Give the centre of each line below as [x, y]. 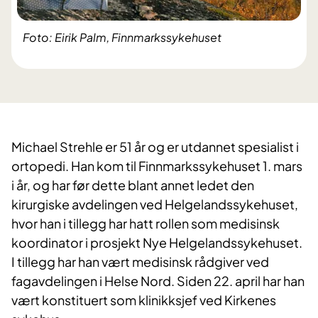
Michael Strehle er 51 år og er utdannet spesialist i [155, 147]
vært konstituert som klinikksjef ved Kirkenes [144, 300]
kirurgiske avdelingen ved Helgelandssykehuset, [155, 204]
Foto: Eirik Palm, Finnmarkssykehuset [122, 38]
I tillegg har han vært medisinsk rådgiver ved [140, 262]
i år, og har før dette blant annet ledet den [133, 185]
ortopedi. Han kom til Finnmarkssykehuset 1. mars [157, 166]
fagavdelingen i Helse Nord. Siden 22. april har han [158, 281]
